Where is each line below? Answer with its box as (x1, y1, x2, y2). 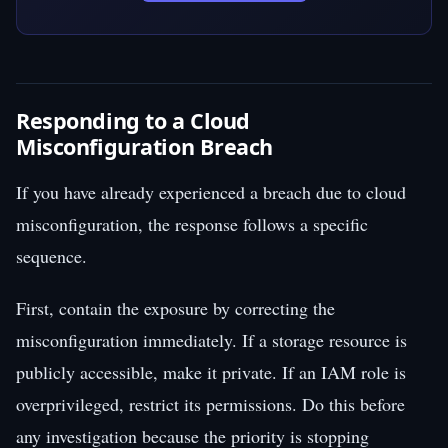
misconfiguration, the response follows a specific (16, 211, 368, 236)
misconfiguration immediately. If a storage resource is (16, 327, 407, 352)
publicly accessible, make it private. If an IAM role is (16, 359, 406, 384)
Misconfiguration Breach (16, 131, 274, 161)
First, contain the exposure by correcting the (16, 295, 335, 320)
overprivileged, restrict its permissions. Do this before (16, 391, 405, 416)
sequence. (16, 243, 87, 268)
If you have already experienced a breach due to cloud (16, 179, 406, 204)
